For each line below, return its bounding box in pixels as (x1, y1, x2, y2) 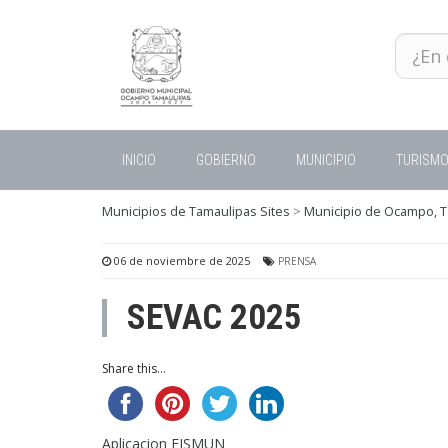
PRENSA (278, 254, 316, 268)
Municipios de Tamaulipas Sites (102, 203, 290, 220)
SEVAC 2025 (127, 297, 302, 338)
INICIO (122, 152, 156, 168)
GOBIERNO (196, 152, 256, 168)
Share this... (102, 360, 166, 377)
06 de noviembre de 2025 (111, 253, 250, 268)
